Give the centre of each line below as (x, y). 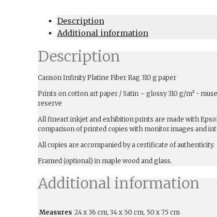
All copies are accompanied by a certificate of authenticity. (126, 145)
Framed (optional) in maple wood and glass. (105, 161)
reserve (50, 103)
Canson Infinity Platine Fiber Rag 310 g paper (107, 77)
